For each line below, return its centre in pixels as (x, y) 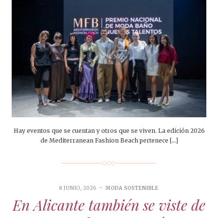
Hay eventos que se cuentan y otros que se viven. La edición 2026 (109, 131)
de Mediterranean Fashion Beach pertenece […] (109, 141)
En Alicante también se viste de (109, 205)
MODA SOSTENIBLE (132, 188)
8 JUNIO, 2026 (78, 188)
